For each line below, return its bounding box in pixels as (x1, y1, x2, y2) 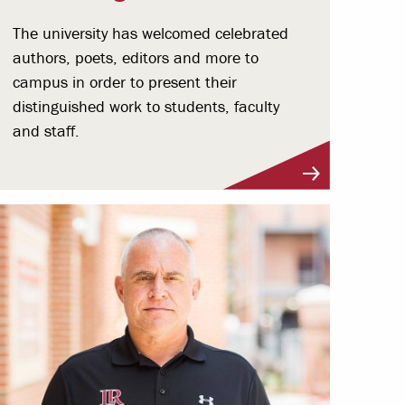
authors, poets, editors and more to (12, 46, 259, 68)
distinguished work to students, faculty (12, 95, 279, 117)
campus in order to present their (12, 71, 237, 92)
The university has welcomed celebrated (12, 22, 288, 43)
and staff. (12, 119, 80, 141)
